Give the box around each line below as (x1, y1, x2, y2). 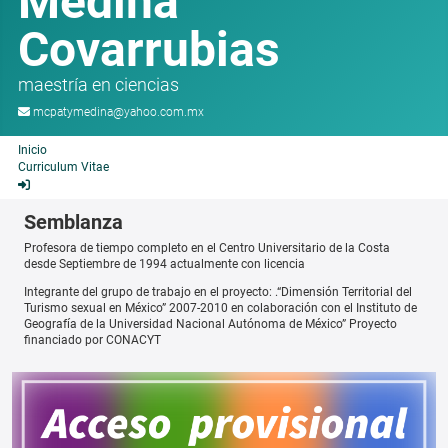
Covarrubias (18, 20, 280, 78)
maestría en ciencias (18, 73, 179, 95)
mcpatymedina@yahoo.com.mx (33, 104, 204, 119)
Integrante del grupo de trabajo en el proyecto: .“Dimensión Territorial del (24, 284, 412, 299)
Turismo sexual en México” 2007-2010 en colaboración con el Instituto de (24, 300, 417, 315)
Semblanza (24, 210, 123, 234)
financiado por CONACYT (24, 332, 161, 347)
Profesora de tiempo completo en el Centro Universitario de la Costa (24, 240, 390, 255)
